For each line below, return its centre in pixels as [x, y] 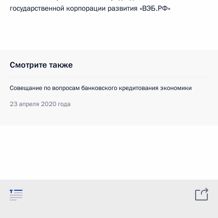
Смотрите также [41, 65]
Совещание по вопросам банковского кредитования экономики [101, 88]
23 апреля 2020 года [40, 104]
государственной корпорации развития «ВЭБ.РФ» [90, 8]
